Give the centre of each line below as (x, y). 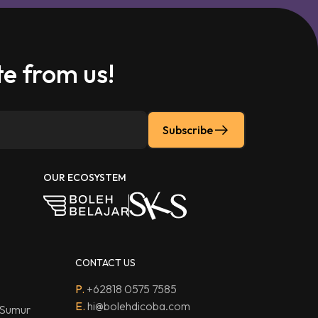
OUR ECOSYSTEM (85, 177)
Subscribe (188, 130)
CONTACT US (105, 262)
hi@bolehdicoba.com (138, 306)
